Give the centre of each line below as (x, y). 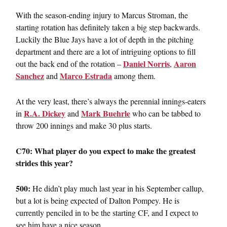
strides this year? (44, 163)
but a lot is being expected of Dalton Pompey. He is (98, 200)
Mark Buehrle (106, 113)
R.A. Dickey (45, 113)
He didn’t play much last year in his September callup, (117, 188)
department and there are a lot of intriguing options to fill (106, 51)
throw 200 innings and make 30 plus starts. (84, 125)
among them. (134, 75)
